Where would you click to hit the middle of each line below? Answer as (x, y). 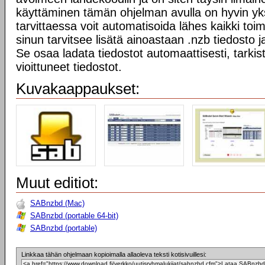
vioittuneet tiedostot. (69, 67)
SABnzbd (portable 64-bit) (74, 216)
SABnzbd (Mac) (57, 203)
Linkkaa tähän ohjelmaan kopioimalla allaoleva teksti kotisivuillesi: (114, 254)
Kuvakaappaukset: (78, 89)
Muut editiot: (57, 183)
